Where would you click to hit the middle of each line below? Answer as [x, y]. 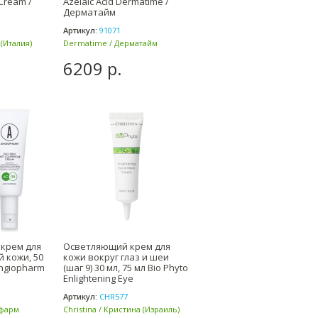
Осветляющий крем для [117, 246]
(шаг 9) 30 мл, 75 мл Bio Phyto [126, 268]
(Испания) [82, 55]
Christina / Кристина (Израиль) [121, 309]
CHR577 [113, 296]
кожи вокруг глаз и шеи [116, 257]
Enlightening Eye [98, 278]
